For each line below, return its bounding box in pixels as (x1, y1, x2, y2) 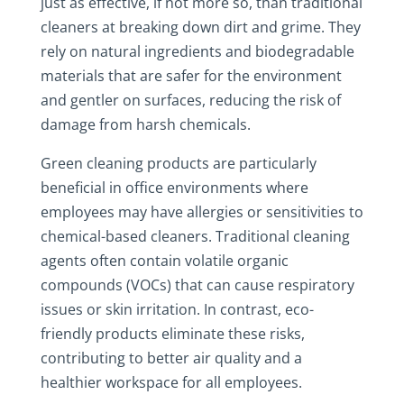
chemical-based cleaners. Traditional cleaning (40, 226, 350, 246)
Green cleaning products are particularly (40, 153, 317, 173)
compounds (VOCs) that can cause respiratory (40, 275, 354, 295)
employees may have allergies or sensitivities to (40, 202, 363, 222)
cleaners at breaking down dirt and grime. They (40, 17, 361, 37)
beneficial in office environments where (40, 178, 308, 197)
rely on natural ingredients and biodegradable (40, 41, 354, 61)
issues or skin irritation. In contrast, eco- (40, 299, 314, 319)
